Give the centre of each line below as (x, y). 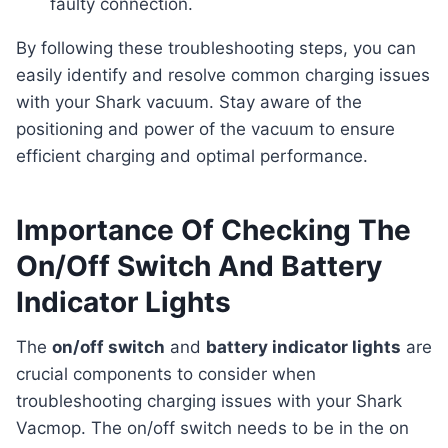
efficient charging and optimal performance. (192, 156)
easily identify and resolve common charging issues (223, 75)
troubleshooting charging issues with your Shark (209, 401)
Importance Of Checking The (213, 230)
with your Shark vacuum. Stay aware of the (189, 102)
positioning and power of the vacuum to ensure (205, 129)
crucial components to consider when (166, 374)
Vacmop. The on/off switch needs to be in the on (212, 428)
